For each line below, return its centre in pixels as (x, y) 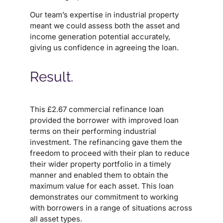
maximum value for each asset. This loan (102, 186)
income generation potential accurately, (100, 36)
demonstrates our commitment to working (104, 197)
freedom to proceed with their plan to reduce (110, 153)
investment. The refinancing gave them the (106, 142)
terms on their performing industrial (93, 131)
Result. (52, 77)
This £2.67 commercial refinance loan (97, 109)
